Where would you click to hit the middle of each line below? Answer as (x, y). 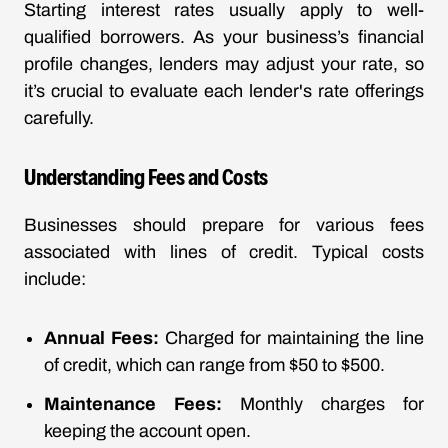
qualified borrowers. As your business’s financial (224, 37)
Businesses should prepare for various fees (224, 225)
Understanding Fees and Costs (146, 176)
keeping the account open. (147, 431)
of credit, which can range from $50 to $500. (214, 365)
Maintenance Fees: (133, 404)
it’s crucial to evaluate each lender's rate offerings (224, 91)
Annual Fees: (101, 338)
